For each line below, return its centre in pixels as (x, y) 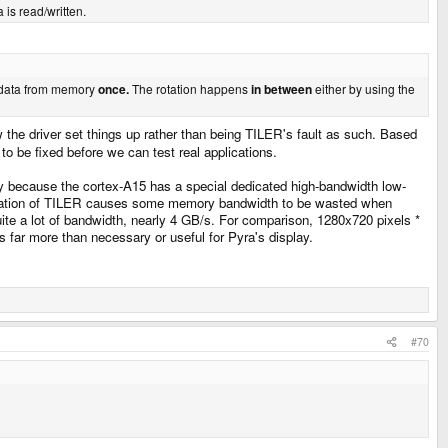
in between (281, 89)
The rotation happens (190, 89)
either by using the (363, 89)
